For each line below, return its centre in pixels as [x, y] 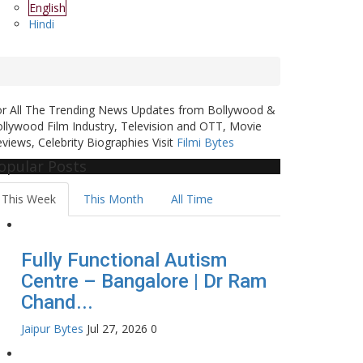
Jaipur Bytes [52, 329]
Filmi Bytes [205, 143]
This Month [113, 199]
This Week [29, 199]
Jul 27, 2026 [117, 329]
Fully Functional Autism [124, 261]
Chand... [57, 303]
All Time [192, 199]
